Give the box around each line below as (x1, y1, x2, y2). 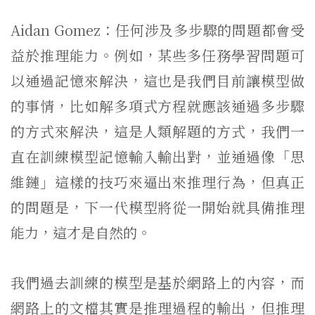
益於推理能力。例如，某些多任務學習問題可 (11, 45, 304, 65)
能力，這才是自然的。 (11, 222, 151, 243)
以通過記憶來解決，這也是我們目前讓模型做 (11, 70, 304, 91)
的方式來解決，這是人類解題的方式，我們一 (11, 121, 304, 141)
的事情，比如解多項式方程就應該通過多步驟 (11, 96, 304, 116)
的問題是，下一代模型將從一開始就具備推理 (11, 197, 304, 217)
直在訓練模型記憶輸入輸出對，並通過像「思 (11, 146, 304, 167)
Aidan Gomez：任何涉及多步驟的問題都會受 (11, 20, 304, 40)
